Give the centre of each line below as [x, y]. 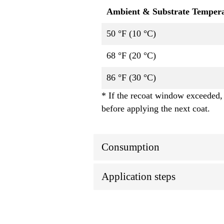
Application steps [138, 177]
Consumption [130, 147]
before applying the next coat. [156, 109]
